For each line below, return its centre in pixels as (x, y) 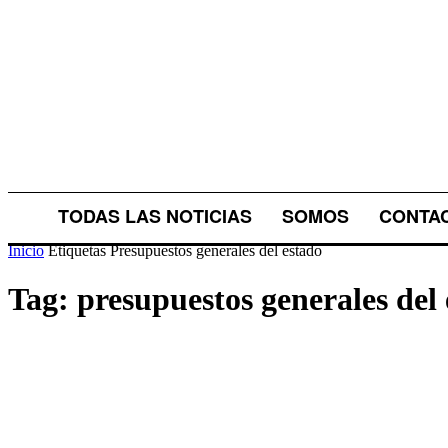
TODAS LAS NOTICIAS (155, 216)
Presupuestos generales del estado (216, 250)
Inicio (26, 250)
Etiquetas (77, 250)
